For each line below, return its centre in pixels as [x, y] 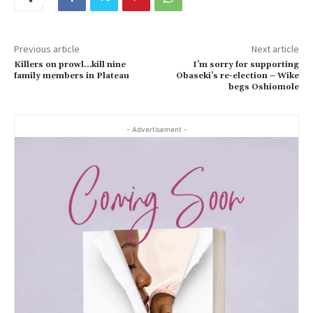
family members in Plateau [72, 76]
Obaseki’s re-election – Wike [237, 76]
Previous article [47, 49]
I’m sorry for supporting [246, 65]
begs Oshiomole [263, 87]
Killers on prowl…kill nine [70, 65]
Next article [275, 49]
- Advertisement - [156, 130]
